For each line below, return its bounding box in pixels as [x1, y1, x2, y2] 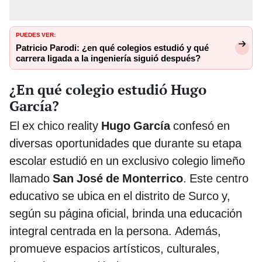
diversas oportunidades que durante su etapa [9, 136, 242, 150]
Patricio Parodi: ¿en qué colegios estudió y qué [16, 43, 209, 54]
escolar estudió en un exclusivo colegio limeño [9, 153, 245, 168]
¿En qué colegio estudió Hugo [9, 80, 206, 99]
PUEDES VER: [16, 29, 56, 39]
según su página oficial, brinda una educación [9, 206, 242, 220]
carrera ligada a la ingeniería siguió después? [16, 53, 201, 64]
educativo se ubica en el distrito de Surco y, [9, 188, 230, 203]
